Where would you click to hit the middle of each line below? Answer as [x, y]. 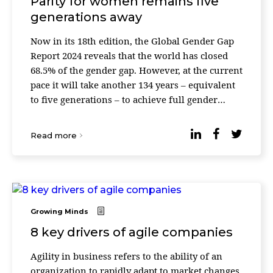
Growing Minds [59, 211]
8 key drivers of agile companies [132, 232]
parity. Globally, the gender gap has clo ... [119, 114]
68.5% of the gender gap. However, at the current [136, 70]
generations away [86, 17]
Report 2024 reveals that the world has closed [129, 55]
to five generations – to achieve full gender [124, 99]
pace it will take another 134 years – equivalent [133, 85]
